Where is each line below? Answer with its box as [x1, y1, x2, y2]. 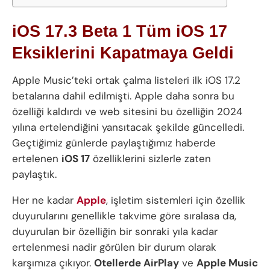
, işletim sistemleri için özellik [106, 193, 245, 207]
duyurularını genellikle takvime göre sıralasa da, [12, 209, 236, 223]
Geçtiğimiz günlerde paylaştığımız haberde [12, 136, 216, 150]
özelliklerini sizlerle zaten [90, 152, 211, 166]
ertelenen [12, 152, 61, 166]
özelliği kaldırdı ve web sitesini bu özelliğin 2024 [12, 105, 242, 119]
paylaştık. [12, 168, 57, 181]
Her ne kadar [12, 193, 77, 207]
